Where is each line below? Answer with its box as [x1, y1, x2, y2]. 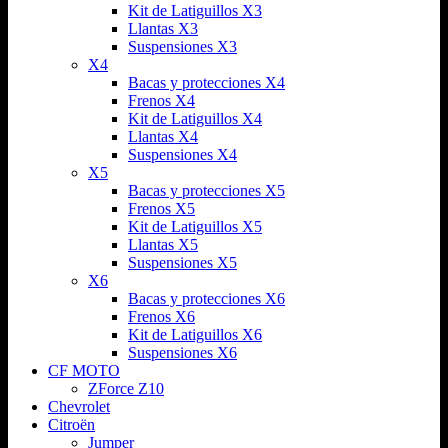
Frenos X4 [128, 91, 195, 109]
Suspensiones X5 [128, 253, 237, 271]
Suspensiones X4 [128, 145, 237, 163]
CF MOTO [48, 361, 120, 379]
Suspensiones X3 [128, 37, 237, 55]
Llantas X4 [128, 127, 198, 145]
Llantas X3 [128, 19, 198, 37]
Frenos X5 [128, 199, 195, 217]
